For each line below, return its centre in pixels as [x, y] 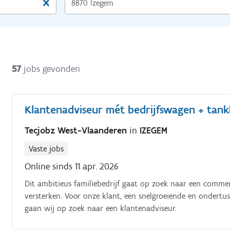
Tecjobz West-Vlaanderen [77, 130]
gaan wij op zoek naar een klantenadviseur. [101, 208]
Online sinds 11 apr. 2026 [72, 166]
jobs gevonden [52, 69]
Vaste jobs [46, 148]
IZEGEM [154, 130]
